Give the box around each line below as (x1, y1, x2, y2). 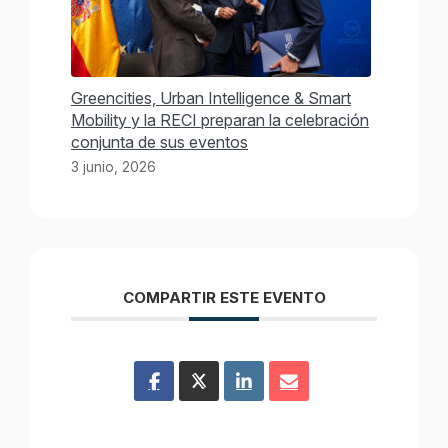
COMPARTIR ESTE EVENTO (122, 288, 326, 308)
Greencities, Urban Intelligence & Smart (71, 88, 351, 109)
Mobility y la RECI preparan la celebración (71, 110, 369, 131)
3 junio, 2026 (71, 159, 156, 176)
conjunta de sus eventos (71, 132, 248, 153)
